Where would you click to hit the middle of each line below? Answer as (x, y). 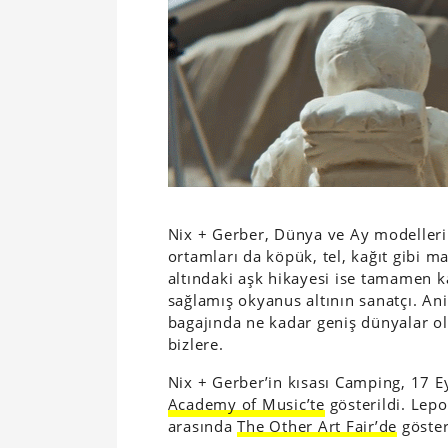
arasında (202, 425)
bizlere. (195, 343)
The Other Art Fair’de (317, 425)
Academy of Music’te (246, 403)
